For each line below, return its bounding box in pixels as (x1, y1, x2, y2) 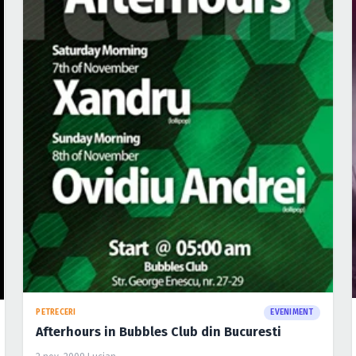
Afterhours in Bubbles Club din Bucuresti (36, 324, 282, 340)
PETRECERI (36, 308, 76, 318)
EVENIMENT (270, 308, 314, 318)
